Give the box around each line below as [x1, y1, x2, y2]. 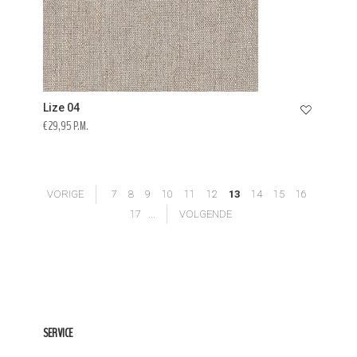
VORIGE [46, 188, 84, 200]
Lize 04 [43, 101, 80, 114]
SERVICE [43, 324, 73, 342]
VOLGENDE [178, 208, 232, 220]
